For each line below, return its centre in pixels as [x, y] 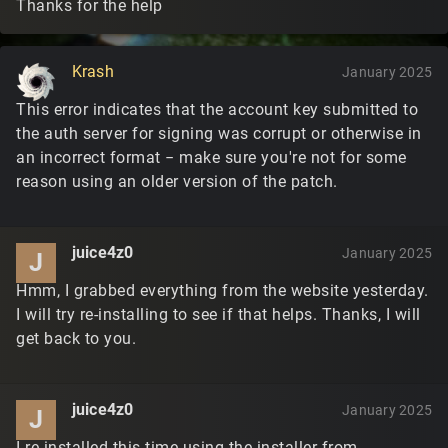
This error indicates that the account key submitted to [217, 109]
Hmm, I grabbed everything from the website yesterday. [222, 290]
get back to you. [76, 338]
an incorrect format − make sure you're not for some [211, 157]
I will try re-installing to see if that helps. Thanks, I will [218, 314]
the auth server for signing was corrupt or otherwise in [219, 133]
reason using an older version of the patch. [177, 181]
